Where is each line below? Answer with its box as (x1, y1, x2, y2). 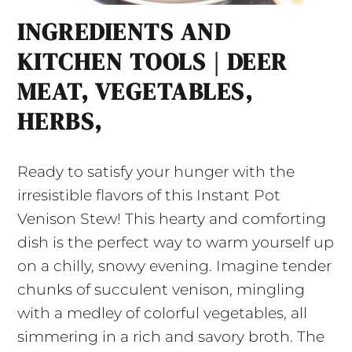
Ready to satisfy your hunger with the (16, 163, 295, 181)
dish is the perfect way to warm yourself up (16, 233, 334, 252)
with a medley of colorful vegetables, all (16, 304, 307, 323)
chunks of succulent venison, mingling (16, 280, 305, 299)
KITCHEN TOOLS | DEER (16, 46, 288, 79)
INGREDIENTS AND (16, 16, 231, 49)
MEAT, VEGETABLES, (16, 75, 254, 108)
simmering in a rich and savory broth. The (16, 328, 324, 346)
